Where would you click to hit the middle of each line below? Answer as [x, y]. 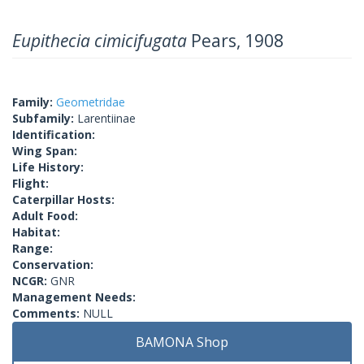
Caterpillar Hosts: [63, 199]
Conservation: [53, 264]
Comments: [48, 313]
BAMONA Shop [182, 342]
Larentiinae [106, 118]
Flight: [30, 183]
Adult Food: [45, 215]
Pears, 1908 [235, 40]
